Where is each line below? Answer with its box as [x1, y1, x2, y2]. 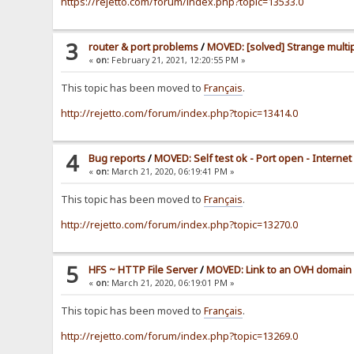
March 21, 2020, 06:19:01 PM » [109, 277, 235, 289]
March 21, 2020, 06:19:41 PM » [109, 166, 235, 178]
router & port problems [88, 40, 199, 55]
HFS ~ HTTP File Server [88, 263, 198, 277]
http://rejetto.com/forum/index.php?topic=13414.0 [61, 107, 299, 121]
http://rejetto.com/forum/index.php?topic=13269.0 [61, 330, 299, 344]
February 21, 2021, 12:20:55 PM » [109, 55, 247, 66]
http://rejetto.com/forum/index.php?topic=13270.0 [61, 218, 299, 232]
